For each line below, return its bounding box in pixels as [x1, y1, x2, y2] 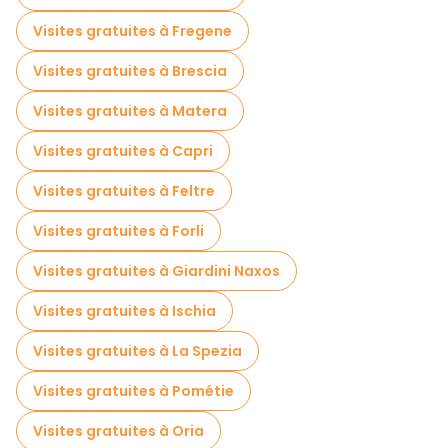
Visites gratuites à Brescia [33, 61, 227, 81]
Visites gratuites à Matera [33, 101, 227, 121]
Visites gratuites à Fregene [33, 21, 232, 41]
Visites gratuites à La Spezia [33, 341, 242, 361]
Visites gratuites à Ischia [33, 301, 216, 321]
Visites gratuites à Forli [33, 221, 204, 241]
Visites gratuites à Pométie [33, 381, 234, 401]
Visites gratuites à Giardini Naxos [33, 261, 280, 281]
